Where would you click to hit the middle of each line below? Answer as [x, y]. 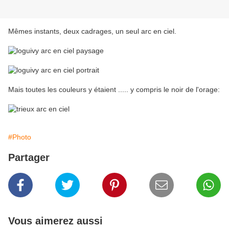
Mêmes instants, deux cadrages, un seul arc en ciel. [92, 31]
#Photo [20, 137]
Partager [29, 158]
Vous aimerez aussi [55, 221]
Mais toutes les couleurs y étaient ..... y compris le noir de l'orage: [114, 90]
